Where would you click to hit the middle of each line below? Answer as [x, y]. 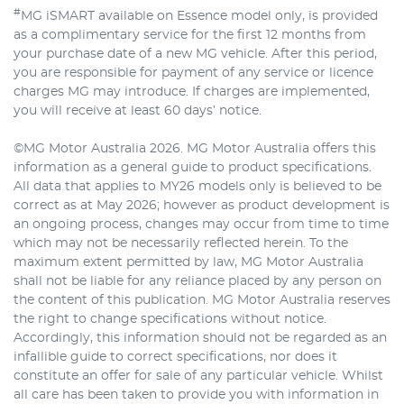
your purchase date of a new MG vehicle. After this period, [195, 55]
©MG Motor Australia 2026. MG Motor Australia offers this [195, 149]
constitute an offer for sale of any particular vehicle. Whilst [198, 376]
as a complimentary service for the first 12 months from [190, 36]
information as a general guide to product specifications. [193, 168]
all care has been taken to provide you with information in [196, 395]
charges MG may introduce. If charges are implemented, [192, 92]
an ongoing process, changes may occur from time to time [201, 225]
